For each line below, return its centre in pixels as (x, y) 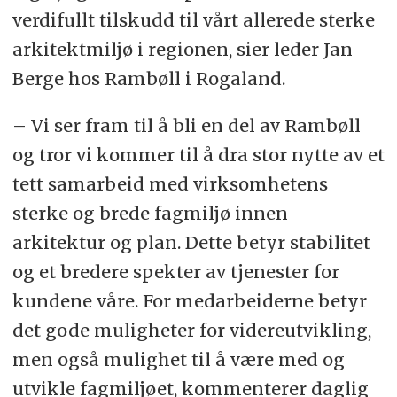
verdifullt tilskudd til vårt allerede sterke (193, 20)
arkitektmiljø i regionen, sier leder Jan (182, 50)
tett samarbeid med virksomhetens (170, 184)
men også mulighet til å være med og (178, 360)
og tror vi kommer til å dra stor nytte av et (198, 155)
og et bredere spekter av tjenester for (175, 272)
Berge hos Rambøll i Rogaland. (148, 79)
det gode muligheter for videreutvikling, (191, 331)
